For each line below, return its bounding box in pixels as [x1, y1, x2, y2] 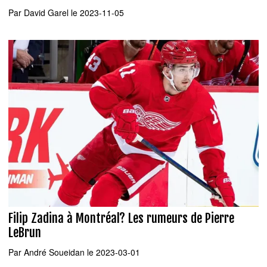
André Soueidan [24, 246, 85, 258]
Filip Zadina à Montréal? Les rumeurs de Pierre [8, 210, 234, 226]
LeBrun [8, 225, 41, 240]
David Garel [24, 7, 69, 19]
